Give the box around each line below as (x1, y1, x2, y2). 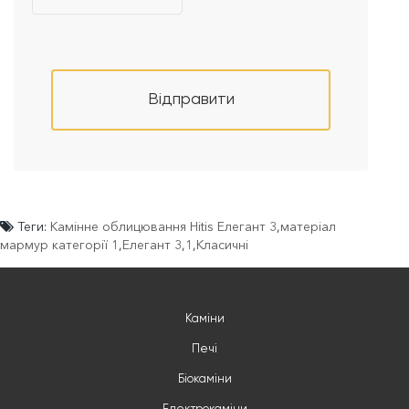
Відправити (147, 91, 235, 109)
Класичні (196, 236, 248, 254)
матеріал (280, 218, 336, 236)
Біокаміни (177, 373, 232, 386)
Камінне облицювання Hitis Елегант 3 (50, 218, 277, 236)
